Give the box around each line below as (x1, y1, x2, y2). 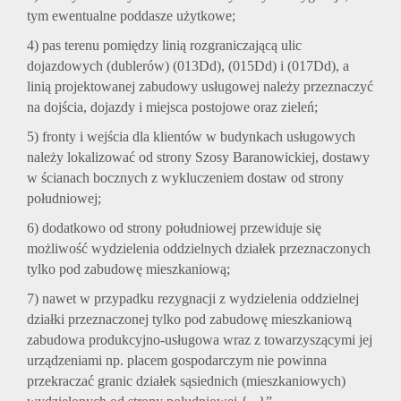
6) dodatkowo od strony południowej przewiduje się (27, 220, 321, 236)
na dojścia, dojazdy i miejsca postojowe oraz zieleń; (27, 99, 318, 115)
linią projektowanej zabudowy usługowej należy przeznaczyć (27, 79, 373, 95)
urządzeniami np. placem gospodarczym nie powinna (27, 353, 327, 369)
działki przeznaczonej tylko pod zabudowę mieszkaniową (27, 311, 352, 328)
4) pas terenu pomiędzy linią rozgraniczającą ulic (27, 38, 302, 54)
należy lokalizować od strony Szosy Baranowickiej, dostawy (27, 149, 370, 166)
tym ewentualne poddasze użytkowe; (27, 8, 235, 24)
